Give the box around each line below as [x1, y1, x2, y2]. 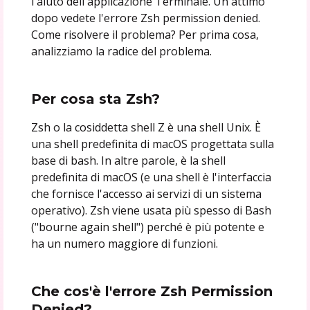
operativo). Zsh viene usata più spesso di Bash [30, 202, 271, 218]
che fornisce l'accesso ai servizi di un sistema [30, 185, 262, 201]
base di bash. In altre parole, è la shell [30, 152, 226, 168]
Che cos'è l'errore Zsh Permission [30, 282, 273, 300]
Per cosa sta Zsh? [30, 90, 160, 107]
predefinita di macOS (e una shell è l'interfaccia [30, 169, 271, 185]
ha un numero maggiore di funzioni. [30, 235, 218, 251]
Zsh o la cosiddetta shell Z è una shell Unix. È [30, 119, 261, 135]
